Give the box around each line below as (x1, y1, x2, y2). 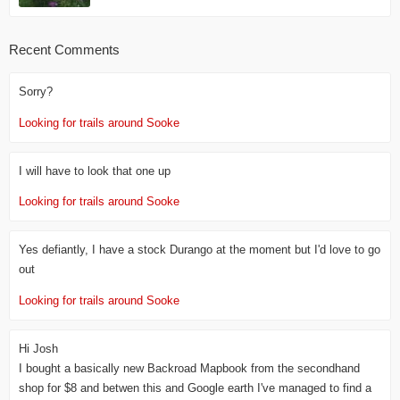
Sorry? (19, 86, 53, 99)
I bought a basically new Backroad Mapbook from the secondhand (19, 362, 360, 375)
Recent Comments (9, 41, 120, 57)
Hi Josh (19, 342, 58, 355)
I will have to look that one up (19, 164, 171, 178)
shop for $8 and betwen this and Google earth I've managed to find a (19, 381, 371, 395)
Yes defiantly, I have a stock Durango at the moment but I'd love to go (19, 244, 380, 257)
